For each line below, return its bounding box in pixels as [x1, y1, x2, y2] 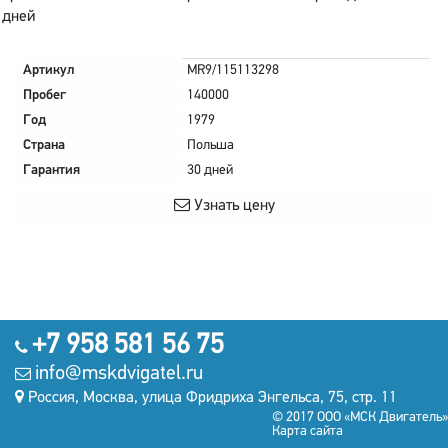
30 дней [187, 163, 233, 178]
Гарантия [23, 163, 80, 178]
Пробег [23, 88, 66, 103]
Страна [23, 138, 65, 153]
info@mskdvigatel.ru [35, 364, 203, 384]
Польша [187, 138, 234, 153]
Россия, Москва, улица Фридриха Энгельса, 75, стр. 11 [28, 390, 397, 406]
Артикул [23, 63, 75, 78]
